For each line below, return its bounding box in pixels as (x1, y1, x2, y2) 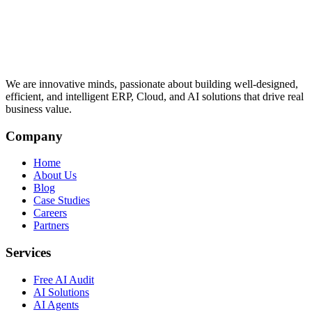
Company (6, 128, 63, 143)
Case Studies (33, 194, 90, 207)
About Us (33, 169, 77, 182)
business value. (6, 102, 72, 115)
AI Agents (33, 298, 79, 311)
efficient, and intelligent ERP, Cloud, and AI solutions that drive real (6, 90, 304, 102)
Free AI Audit (33, 273, 94, 286)
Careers (33, 207, 67, 219)
